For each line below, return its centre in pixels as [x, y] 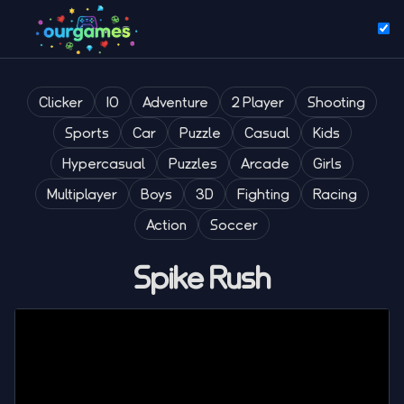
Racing [335, 194]
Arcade [265, 163]
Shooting [336, 102]
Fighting [263, 194]
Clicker [61, 102]
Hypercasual [104, 163]
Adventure [175, 102]
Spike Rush [202, 277]
